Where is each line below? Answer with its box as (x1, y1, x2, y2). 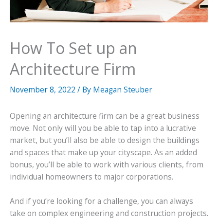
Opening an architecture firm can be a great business (10, 110, 200, 121)
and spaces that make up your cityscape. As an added (10, 146, 197, 158)
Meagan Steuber (93, 84, 152, 95)
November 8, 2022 (10, 84, 77, 95)
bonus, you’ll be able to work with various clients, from (10, 159, 203, 170)
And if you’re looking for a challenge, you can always (10, 195, 193, 206)
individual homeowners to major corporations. (10, 171, 173, 182)
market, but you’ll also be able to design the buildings (10, 134, 200, 145)
